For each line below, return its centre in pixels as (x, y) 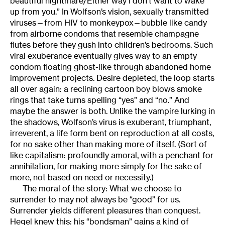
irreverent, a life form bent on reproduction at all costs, (112, 133)
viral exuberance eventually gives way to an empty (103, 56)
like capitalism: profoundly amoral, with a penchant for (112, 155)
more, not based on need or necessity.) (82, 178)
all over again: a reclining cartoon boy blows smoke (106, 89)
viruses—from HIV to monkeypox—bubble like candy (108, 23)
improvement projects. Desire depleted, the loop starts (112, 78)
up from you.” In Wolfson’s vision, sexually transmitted (109, 12)
